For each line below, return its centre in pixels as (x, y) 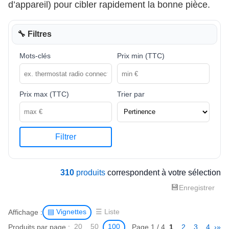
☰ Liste (108, 212)
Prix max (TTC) (44, 94)
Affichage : (25, 212)
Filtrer (65, 137)
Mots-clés (35, 56)
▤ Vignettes (67, 212)
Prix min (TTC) (141, 56)
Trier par (131, 94)
